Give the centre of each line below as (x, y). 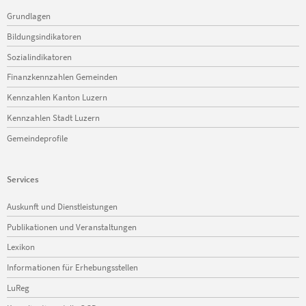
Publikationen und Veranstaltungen (72, 226)
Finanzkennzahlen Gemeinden (62, 77)
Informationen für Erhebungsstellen (72, 267)
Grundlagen (29, 15)
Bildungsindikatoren (44, 36)
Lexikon (21, 247)
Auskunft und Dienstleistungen (62, 206)
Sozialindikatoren (39, 56)
